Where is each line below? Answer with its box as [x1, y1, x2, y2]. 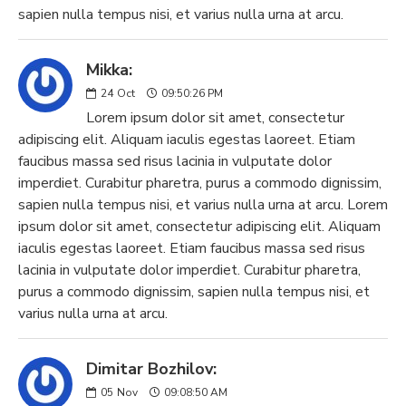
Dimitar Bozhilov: [86, 358, 217, 380]
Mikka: [86, 59, 132, 81]
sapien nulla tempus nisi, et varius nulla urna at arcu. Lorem [18, 195, 388, 215]
